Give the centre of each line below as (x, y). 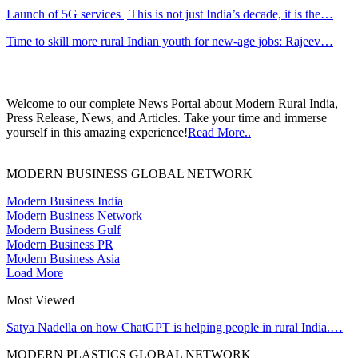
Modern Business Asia (63, 259)
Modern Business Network (74, 216)
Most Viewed (40, 300)
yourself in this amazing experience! (97, 133)
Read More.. (219, 133)
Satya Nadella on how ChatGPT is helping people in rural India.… (175, 328)
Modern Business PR (60, 245)
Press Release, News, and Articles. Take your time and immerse (167, 118)
